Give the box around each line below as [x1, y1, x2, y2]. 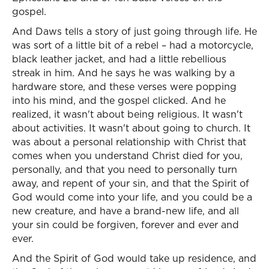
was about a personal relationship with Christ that [12, 135, 246, 148]
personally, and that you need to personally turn [12, 163, 237, 176]
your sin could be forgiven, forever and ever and [12, 218, 239, 231]
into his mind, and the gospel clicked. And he [12, 94, 226, 107]
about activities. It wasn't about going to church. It [12, 121, 250, 134]
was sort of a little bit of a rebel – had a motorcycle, [12, 38, 253, 52]
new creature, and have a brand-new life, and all [12, 204, 239, 217]
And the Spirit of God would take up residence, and [12, 252, 256, 265]
